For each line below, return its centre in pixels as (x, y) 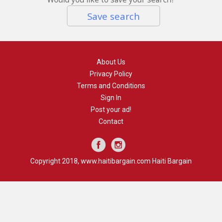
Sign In (111, 98)
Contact (111, 121)
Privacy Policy (111, 74)
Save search (113, 16)
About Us (111, 62)
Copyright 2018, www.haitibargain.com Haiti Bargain (111, 161)
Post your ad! (111, 110)
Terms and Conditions (111, 86)
